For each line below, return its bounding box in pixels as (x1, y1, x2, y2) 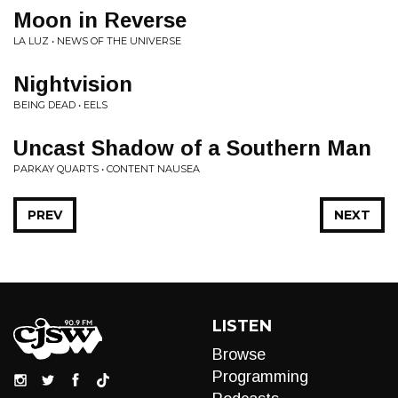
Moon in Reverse (13, 8, 187, 32)
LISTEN (212, 316, 272, 336)
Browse (212, 346, 266, 363)
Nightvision (13, 72, 132, 96)
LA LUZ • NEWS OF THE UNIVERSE (13, 35, 181, 47)
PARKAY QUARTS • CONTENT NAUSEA (13, 163, 200, 175)
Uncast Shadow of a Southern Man (13, 136, 371, 160)
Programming (212, 368, 308, 386)
